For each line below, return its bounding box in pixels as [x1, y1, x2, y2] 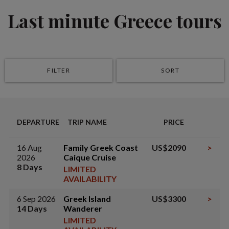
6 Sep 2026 [17, 194, 56, 203]
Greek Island [63, 194, 111, 203]
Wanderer [63, 203, 103, 213]
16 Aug [17, 143, 42, 152]
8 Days [17, 162, 42, 172]
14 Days [17, 203, 47, 213]
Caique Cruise [63, 152, 117, 162]
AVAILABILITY [63, 174, 117, 184]
